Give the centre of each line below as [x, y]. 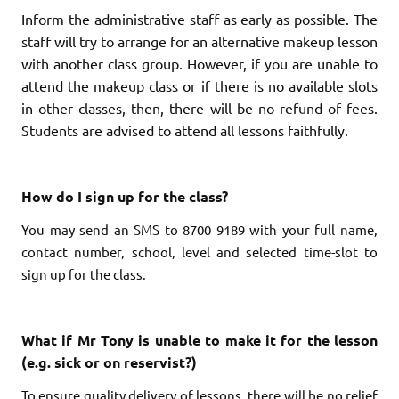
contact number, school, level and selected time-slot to [199, 251]
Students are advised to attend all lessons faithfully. [185, 130]
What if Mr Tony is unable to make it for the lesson [199, 339]
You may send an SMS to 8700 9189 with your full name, [199, 229]
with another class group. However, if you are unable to [199, 63]
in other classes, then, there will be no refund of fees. [199, 107]
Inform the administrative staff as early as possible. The [199, 18]
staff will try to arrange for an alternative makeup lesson [199, 41]
